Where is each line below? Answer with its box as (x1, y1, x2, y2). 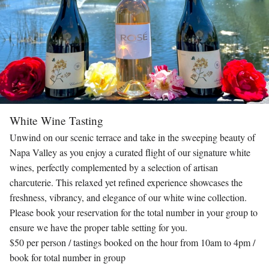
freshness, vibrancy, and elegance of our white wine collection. (10, 190, 247, 204)
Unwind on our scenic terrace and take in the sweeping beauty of (10, 130, 255, 144)
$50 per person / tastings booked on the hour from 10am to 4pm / (10, 235, 255, 249)
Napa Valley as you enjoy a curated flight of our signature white (10, 145, 250, 159)
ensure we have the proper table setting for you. (10, 220, 187, 234)
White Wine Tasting (10, 112, 103, 128)
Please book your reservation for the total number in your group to (10, 205, 258, 219)
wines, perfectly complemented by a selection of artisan (10, 160, 218, 174)
